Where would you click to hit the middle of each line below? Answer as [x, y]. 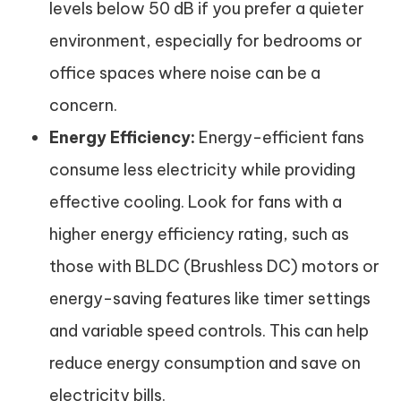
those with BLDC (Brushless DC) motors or [214, 266]
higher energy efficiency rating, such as [199, 234]
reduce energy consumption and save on [205, 363]
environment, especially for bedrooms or [206, 41]
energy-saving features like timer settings [210, 299]
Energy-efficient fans [280, 137]
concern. [83, 105]
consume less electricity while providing [202, 170]
